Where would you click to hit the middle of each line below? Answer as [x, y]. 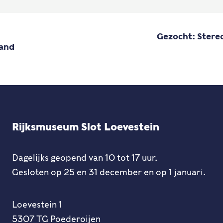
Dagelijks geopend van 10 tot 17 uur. [85, 158]
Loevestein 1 [37, 205]
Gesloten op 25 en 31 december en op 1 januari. [109, 172]
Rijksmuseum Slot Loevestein [86, 127]
